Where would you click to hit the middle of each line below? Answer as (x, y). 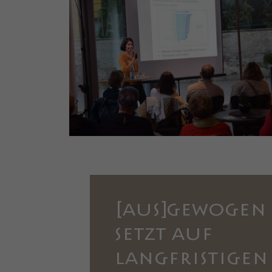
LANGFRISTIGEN (191, 260)
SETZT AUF (163, 236)
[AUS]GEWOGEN (190, 211)
